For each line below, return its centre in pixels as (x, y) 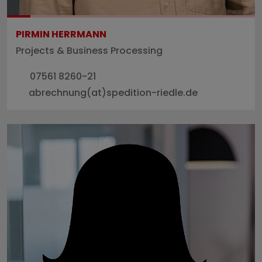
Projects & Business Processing (89, 50)
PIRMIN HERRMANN (61, 34)
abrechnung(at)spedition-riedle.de (113, 92)
